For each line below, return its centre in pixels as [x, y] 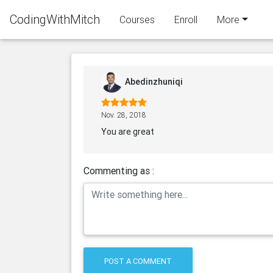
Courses [137, 19]
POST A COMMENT [138, 261]
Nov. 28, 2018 [124, 115]
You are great [128, 132]
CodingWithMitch [55, 19]
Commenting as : [119, 171]
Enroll [186, 19]
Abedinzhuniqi [154, 82]
